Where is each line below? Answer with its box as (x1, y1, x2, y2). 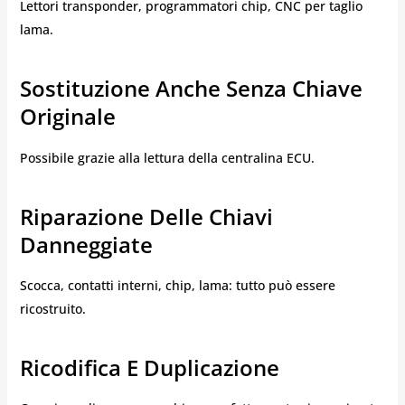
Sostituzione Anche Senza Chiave (19, 73, 363, 104)
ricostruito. (19, 299, 86, 317)
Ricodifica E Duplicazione (19, 352, 279, 382)
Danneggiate (19, 229, 153, 259)
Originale (19, 101, 116, 132)
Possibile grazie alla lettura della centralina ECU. (19, 148, 315, 166)
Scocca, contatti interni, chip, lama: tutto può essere (19, 276, 335, 294)
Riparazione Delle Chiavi (19, 201, 273, 231)
